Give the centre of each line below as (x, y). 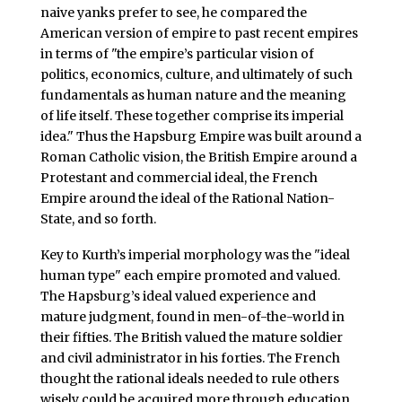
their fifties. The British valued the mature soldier (191, 338)
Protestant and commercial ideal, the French (179, 178)
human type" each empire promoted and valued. (190, 276)
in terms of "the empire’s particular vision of (177, 54)
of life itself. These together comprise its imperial (192, 116)
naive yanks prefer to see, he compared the (173, 13)
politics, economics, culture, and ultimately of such (196, 75)
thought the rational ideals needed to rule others (189, 379)
